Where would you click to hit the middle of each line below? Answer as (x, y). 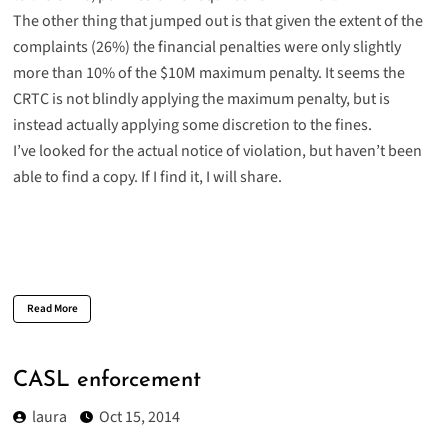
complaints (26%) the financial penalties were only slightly (206, 46)
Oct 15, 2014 (139, 417)
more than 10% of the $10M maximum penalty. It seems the (208, 72)
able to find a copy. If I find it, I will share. (147, 176)
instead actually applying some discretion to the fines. (192, 124)
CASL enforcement (106, 381)
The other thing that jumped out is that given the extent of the (217, 20)
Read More (52, 308)
